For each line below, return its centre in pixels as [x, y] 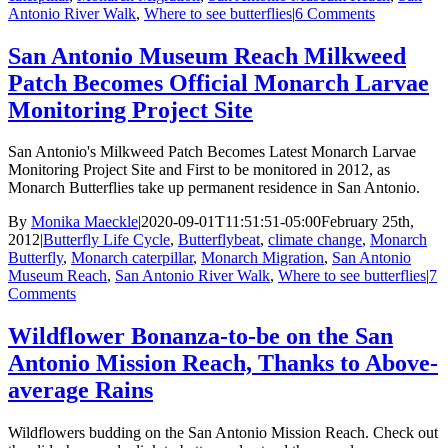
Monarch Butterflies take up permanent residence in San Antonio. [214, 188]
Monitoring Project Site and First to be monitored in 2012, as [199, 170]
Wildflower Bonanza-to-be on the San [200, 336]
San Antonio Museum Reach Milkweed [207, 55]
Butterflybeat [219, 240]
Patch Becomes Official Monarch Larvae [218, 82]
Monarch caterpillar [132, 258]
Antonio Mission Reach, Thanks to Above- [223, 363]
